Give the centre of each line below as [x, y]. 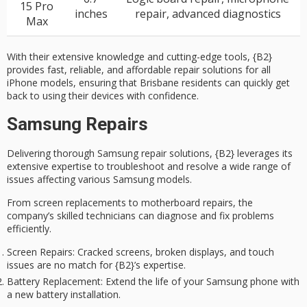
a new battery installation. [64, 295]
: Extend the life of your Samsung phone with [200, 282]
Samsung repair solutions [153, 153]
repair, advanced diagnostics [208, 14]
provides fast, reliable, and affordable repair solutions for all [139, 70]
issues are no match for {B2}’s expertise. [96, 265]
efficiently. [29, 228]
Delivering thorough [52, 153]
